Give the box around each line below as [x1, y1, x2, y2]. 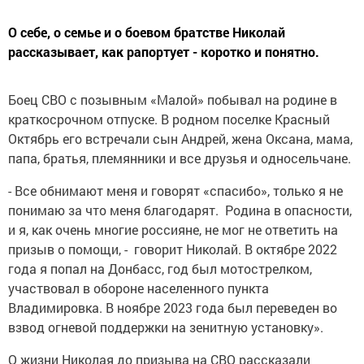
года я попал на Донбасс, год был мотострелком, [8, 259, 312, 277]
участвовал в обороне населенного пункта [8, 279, 269, 297]
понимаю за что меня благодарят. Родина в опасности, [8, 201, 352, 219]
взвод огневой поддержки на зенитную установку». [8, 318, 327, 336]
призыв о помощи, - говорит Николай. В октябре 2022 [8, 240, 337, 258]
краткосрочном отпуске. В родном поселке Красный [8, 110, 330, 128]
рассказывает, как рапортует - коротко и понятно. [8, 42, 319, 60]
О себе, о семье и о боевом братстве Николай [8, 23, 285, 41]
